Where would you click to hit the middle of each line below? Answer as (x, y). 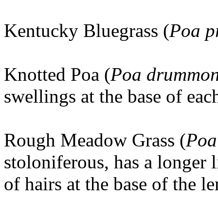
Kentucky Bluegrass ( (87, 30)
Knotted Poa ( (57, 74)
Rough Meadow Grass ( (95, 140)
